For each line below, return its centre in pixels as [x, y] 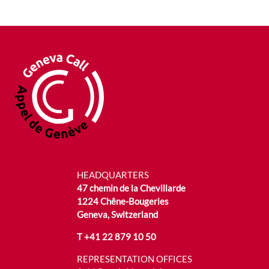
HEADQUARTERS [113, 174]
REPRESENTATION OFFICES [134, 258]
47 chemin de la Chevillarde [131, 188]
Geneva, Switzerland [117, 214]
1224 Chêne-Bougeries [123, 201]
